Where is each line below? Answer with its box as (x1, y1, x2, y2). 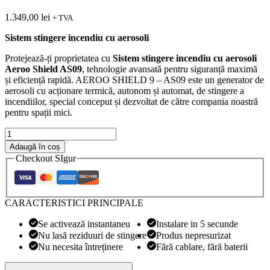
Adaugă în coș (10, 142, 60, 151)
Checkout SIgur (16, 152, 76, 163)
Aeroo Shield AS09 (5, 63, 82, 74)
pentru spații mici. (5, 107, 72, 118)
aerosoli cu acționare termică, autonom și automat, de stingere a (5, 85, 244, 96)
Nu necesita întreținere (38, 242, 123, 253)
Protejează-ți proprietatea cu (5, 52, 113, 63)
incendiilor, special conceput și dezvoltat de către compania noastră (5, 96, 258, 107)
